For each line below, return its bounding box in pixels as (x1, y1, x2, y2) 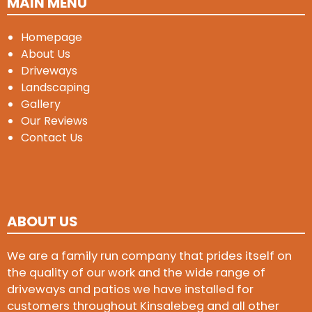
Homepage (21, 29, 82, 46)
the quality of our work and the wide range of (7, 264, 265, 281)
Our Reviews (21, 113, 88, 130)
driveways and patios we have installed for (7, 281, 253, 297)
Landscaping (21, 79, 90, 96)
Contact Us (21, 130, 83, 146)
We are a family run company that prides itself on (7, 247, 292, 264)
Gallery (21, 96, 61, 113)
